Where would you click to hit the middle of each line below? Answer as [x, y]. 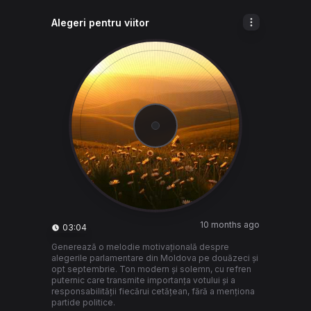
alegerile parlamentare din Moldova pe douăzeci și [155, 258]
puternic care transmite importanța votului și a [143, 280]
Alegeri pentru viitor [100, 23]
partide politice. [83, 302]
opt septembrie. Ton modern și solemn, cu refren [151, 269]
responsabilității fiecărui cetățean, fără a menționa [153, 291]
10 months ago [230, 225]
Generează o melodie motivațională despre [140, 247]
